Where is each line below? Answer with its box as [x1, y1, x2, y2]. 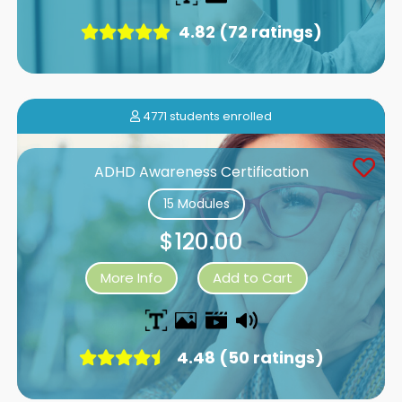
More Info [100, 267, 162, 287]
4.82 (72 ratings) [174, 20, 322, 43]
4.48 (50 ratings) [172, 345, 324, 369]
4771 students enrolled [140, 107, 272, 125]
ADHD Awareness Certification [93, 161, 309, 182]
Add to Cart [213, 267, 293, 287]
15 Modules [163, 194, 230, 213]
